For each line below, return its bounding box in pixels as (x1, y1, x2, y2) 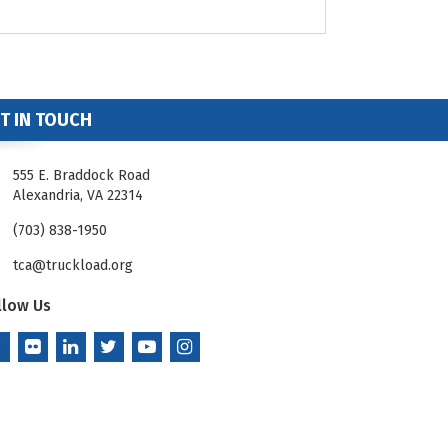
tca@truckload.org (12, 256, 133, 274)
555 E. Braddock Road (12, 166, 150, 184)
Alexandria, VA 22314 (12, 186, 143, 204)
